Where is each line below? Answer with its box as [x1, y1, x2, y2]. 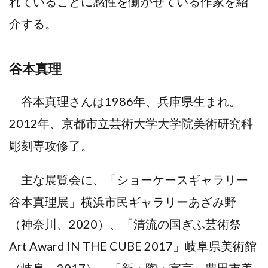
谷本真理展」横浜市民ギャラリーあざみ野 [9, 194, 236, 209]
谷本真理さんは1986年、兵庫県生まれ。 [21, 94, 241, 108]
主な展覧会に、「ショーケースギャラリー [9, 172, 248, 187]
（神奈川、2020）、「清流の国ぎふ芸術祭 [9, 217, 241, 231]
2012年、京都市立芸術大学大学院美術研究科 [9, 116, 253, 130]
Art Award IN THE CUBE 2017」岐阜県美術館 [9, 239, 257, 253]
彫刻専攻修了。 [9, 138, 93, 153]
